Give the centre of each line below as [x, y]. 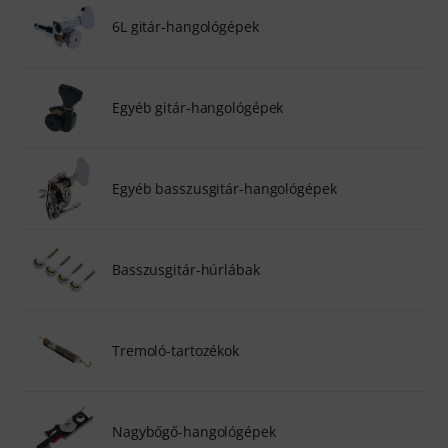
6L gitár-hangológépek [185, 26]
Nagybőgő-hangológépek [194, 431]
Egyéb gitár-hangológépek [198, 107]
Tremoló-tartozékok [176, 350]
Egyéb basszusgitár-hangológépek [224, 188]
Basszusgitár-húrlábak [186, 269]
